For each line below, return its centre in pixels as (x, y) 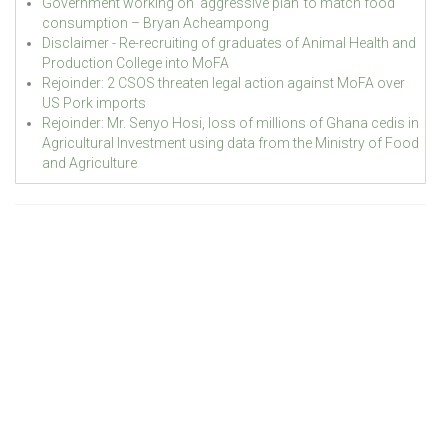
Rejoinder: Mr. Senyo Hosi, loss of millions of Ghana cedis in (230, 122)
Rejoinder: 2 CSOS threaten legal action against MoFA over (223, 82)
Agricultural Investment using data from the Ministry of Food (230, 142)
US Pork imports (93, 102)
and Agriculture (89, 162)
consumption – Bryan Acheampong (155, 22)
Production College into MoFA (135, 62)
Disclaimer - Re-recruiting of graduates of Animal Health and (228, 42)
